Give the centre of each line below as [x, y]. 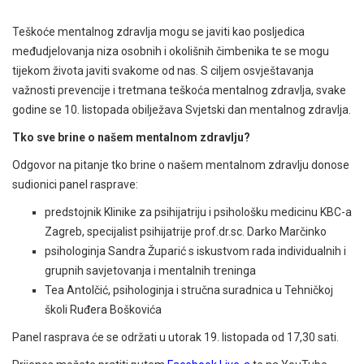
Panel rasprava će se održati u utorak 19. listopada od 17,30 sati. [177, 337]
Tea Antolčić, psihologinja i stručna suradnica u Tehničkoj [189, 290]
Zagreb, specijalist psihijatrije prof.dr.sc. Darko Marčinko [186, 231]
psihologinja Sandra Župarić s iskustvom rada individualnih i [195, 251]
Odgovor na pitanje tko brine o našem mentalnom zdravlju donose [181, 165]
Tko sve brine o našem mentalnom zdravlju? [131, 137]
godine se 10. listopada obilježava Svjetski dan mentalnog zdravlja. [182, 109]
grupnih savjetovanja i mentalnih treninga [150, 270]
